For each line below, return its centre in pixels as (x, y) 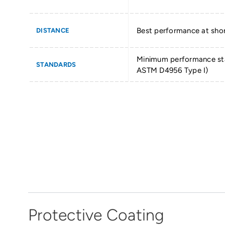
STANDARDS (56, 65)
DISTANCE (53, 31)
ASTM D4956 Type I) (173, 71)
